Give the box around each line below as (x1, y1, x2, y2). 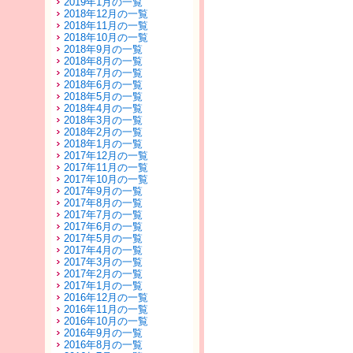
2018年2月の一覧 (64, 126, 143, 138)
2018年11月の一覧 (64, 20, 148, 32)
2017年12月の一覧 (64, 150, 148, 162)
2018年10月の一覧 (64, 32, 148, 43)
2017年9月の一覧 (64, 185, 143, 197)
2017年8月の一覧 (64, 197, 143, 209)
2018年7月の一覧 (64, 67, 143, 79)
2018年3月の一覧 (64, 114, 143, 126)
